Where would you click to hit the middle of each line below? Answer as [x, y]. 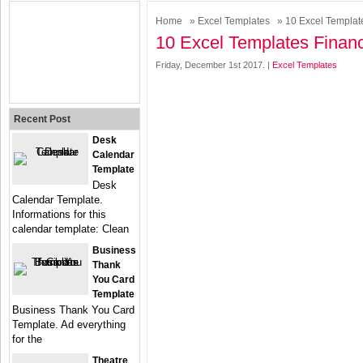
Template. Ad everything [69, 325]
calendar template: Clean [70, 229]
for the [27, 339]
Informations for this [59, 214]
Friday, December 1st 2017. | [214, 65]
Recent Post [42, 119]
